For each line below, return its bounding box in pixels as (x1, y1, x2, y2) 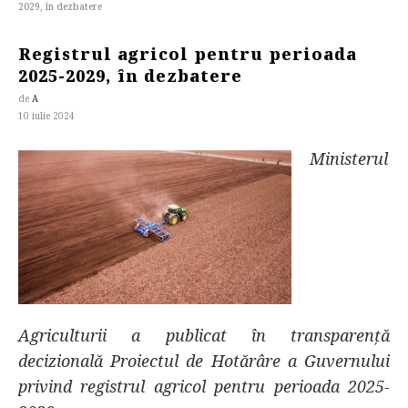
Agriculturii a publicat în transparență (18, 324, 390, 346)
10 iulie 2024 (18, 109, 75, 122)
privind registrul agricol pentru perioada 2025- (18, 375, 390, 397)
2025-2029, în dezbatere (18, 65, 242, 87)
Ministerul (310, 148, 388, 169)
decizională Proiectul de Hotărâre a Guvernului (18, 350, 390, 372)
